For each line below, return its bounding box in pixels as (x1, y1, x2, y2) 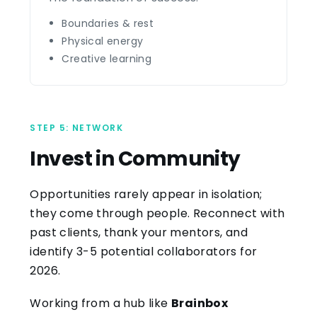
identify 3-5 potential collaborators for (30, 243, 258, 260)
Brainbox (171, 295, 229, 312)
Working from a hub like (30, 295, 171, 312)
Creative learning (62, 51, 152, 66)
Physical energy (62, 33, 144, 48)
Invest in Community (30, 144, 241, 173)
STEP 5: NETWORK (30, 121, 123, 134)
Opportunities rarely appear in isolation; (30, 185, 263, 202)
